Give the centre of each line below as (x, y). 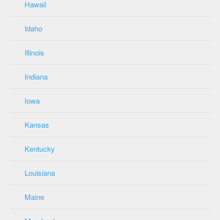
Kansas (37, 124)
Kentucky (40, 148)
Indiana (36, 76)
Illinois (34, 52)
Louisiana (40, 172)
